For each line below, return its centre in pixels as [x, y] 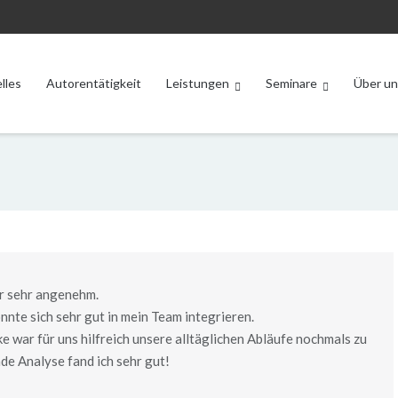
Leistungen [197, 83]
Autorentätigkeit [93, 83]
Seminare [291, 83]
